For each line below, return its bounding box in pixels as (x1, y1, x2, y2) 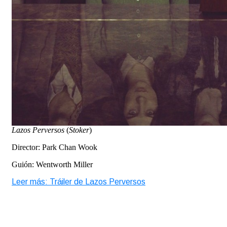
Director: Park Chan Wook (12, 142, 97, 152)
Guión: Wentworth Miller (12, 160, 93, 169)
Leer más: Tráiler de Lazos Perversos (12, 177, 145, 186)
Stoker (69, 125, 89, 134)
